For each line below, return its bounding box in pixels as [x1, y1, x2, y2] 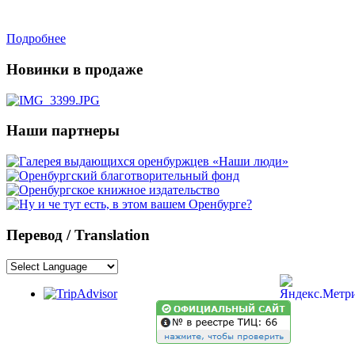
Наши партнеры [6, 122, 120, 139]
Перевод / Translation [6, 226, 150, 243]
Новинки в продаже [6, 60, 143, 78]
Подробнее [6, 32, 66, 46]
